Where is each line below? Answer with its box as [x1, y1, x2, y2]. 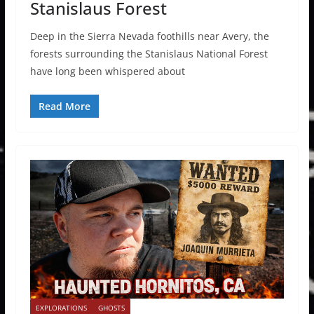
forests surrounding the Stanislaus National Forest [29, 46, 268, 60]
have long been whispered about [29, 64, 185, 78]
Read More [38, 99, 90, 113]
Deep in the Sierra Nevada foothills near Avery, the [29, 29, 269, 43]
